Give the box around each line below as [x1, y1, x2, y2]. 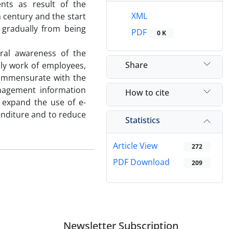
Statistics [125, 114, 160, 126]
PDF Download [113, 156, 170, 168]
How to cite [125, 86, 169, 98]
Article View [113, 140, 157, 152]
